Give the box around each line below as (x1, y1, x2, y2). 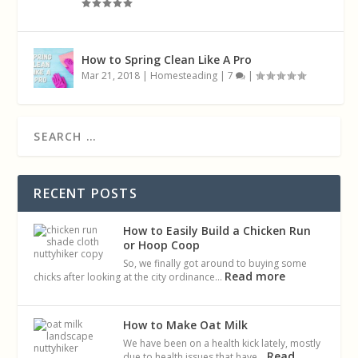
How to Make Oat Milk (123, 317, 249, 333)
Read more (225, 268, 286, 284)
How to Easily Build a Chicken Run (123, 223, 312, 239)
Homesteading (150, 69, 218, 83)
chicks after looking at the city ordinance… (34, 270, 225, 284)
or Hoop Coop (123, 237, 201, 253)
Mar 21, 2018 (82, 69, 141, 83)
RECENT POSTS (34, 185, 137, 203)
